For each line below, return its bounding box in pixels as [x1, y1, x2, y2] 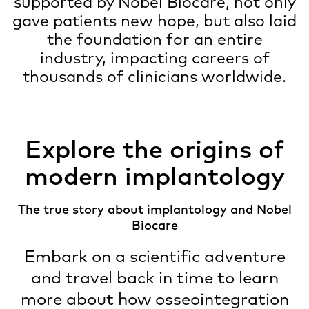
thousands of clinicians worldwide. [23, 66, 286, 86]
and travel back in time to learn [30, 267, 279, 288]
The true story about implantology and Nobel [17, 201, 292, 217]
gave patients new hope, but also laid [12, 10, 297, 30]
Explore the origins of [25, 132, 284, 164]
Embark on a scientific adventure [23, 246, 286, 266]
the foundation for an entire [46, 29, 263, 49]
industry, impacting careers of [39, 48, 270, 68]
